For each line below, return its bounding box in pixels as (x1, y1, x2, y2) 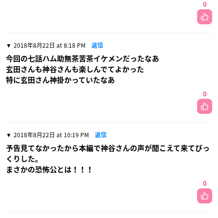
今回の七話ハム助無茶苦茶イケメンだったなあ (6, 54, 159, 62)
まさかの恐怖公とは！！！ (6, 165, 93, 173)
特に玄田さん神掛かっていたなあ (6, 76, 115, 84)
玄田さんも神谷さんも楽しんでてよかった (6, 65, 144, 73)
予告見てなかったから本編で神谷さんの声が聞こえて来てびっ (6, 144, 210, 152)
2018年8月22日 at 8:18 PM (14, 40, 86, 50)
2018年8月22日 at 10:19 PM (14, 130, 89, 139)
